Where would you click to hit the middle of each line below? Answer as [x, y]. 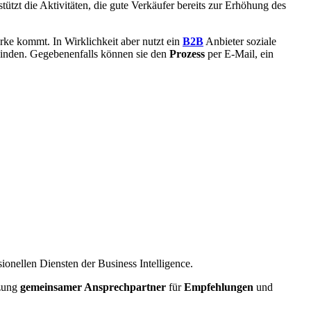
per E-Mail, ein [239, 54]
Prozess [187, 54]
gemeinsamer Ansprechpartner [93, 287]
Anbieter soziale [240, 42]
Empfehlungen [219, 287]
